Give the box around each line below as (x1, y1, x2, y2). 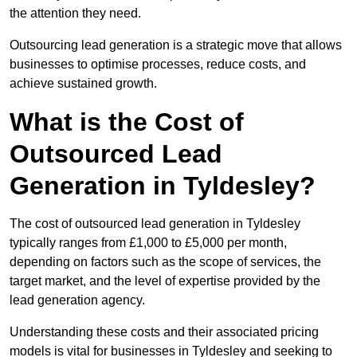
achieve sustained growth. (10, 76, 157, 91)
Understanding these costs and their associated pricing (10, 325, 319, 339)
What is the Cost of (10, 108, 244, 137)
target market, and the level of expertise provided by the (10, 274, 320, 288)
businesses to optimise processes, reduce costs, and (10, 57, 306, 72)
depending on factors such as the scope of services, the (10, 255, 321, 269)
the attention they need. (10, 6, 141, 21)
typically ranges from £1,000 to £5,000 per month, (10, 236, 287, 250)
